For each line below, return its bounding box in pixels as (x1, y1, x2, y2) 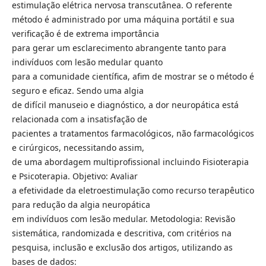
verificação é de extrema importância (11, 27, 159, 39)
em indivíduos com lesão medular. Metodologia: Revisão (11, 213, 235, 224)
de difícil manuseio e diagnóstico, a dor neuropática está (11, 99, 239, 110)
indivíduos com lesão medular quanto (11, 56, 163, 68)
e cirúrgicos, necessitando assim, (11, 141, 144, 153)
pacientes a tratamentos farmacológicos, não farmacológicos (11, 127, 254, 139)
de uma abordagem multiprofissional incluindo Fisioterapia (11, 156, 249, 167)
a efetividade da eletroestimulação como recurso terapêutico (11, 184, 254, 196)
